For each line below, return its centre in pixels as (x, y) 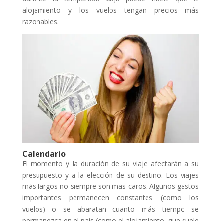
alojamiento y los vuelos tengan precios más (110, 10)
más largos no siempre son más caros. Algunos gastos (110, 186)
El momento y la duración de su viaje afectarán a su (110, 164)
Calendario (44, 154)
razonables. (40, 21)
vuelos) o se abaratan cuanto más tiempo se (110, 209)
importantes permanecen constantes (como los (110, 198)
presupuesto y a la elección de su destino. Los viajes (110, 175)
